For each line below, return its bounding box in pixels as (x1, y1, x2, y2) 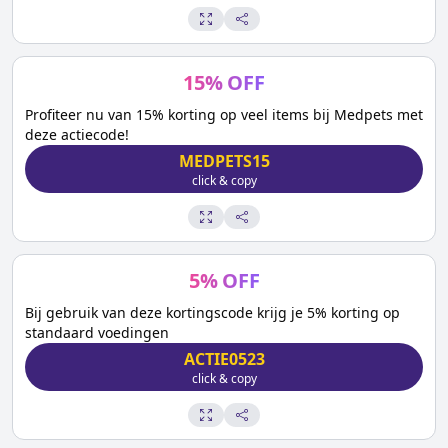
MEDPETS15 (178, 150, 270, 172)
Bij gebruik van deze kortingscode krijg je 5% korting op (25, 303, 400, 322)
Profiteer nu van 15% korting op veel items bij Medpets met (25, 105, 423, 124)
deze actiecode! (25, 125, 129, 144)
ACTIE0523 (183, 348, 265, 370)
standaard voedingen (25, 323, 169, 342)
